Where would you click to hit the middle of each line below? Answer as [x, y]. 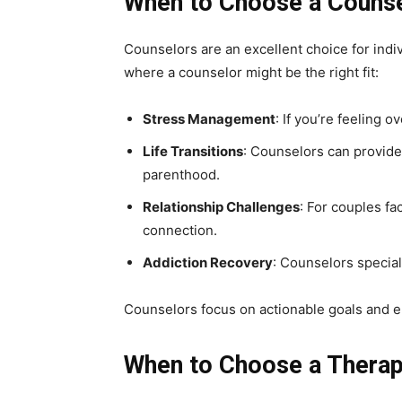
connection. [180, 231]
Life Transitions [193, 152]
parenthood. [181, 175]
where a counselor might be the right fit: [251, 73]
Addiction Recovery [208, 263]
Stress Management [209, 119]
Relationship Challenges [221, 207]
